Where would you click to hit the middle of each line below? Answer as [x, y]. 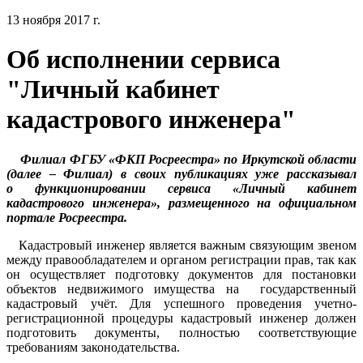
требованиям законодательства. [93, 347]
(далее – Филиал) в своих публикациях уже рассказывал [181, 173]
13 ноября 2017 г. [53, 20]
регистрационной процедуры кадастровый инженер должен [181, 318]
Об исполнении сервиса [143, 60]
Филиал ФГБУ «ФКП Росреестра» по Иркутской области [189, 159]
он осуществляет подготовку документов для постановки [181, 274]
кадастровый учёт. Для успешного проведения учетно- [181, 303]
